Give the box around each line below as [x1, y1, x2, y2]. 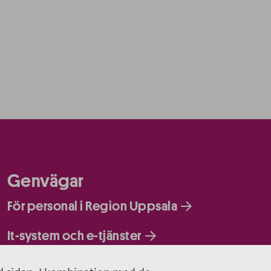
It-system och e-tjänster [7, 229, 142, 243]
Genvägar [7, 172, 84, 190]
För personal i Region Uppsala [7, 200, 178, 213]
